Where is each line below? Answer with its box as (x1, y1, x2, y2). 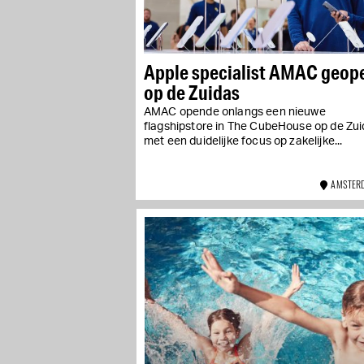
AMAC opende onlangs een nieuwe (144, 106, 326, 119)
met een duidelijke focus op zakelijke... (144, 136, 343, 148)
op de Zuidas (144, 80, 240, 106)
